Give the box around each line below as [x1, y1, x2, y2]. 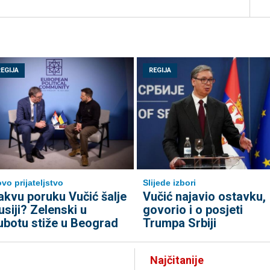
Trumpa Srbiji [142, 216, 216, 230]
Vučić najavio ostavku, [142, 189, 266, 204]
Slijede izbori [142, 178, 196, 187]
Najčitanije [150, 254, 204, 266]
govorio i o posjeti [142, 202, 243, 217]
